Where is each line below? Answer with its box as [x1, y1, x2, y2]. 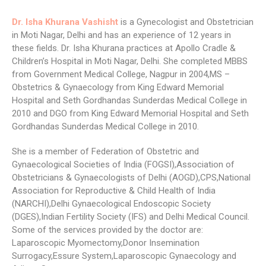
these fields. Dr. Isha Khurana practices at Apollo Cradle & [12, 43, 236, 54]
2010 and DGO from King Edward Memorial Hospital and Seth [12, 108, 249, 119]
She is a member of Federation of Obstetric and [12, 146, 199, 157]
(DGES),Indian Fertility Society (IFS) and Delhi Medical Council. [12, 211, 249, 223]
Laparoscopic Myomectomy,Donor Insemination [12, 237, 199, 249]
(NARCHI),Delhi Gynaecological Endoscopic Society [12, 198, 211, 210]
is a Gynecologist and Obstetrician [121, 17, 254, 28]
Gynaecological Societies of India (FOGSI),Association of [12, 159, 235, 170]
